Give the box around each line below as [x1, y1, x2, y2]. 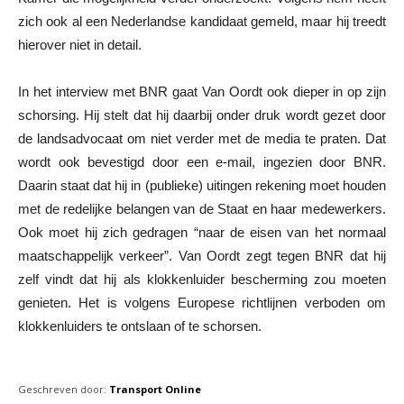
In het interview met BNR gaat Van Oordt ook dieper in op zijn [18, 84, 386, 100]
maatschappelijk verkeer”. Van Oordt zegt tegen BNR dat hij [18, 248, 386, 264]
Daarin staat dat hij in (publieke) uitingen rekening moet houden [18, 178, 386, 194]
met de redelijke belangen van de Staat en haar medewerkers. [18, 201, 386, 217]
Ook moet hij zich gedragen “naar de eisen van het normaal [18, 225, 386, 241]
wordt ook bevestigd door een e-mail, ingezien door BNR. [18, 154, 386, 170]
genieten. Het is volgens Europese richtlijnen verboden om [18, 295, 386, 311]
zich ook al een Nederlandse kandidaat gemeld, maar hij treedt [18, 14, 386, 30]
